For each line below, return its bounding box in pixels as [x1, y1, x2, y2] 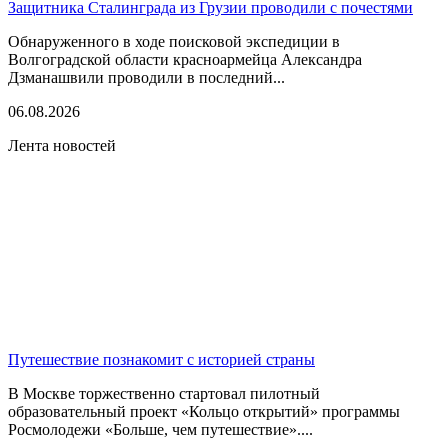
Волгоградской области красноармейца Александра [8, 50, 362, 68]
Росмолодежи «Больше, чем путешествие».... [8, 420, 313, 438]
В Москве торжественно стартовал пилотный [8, 384, 320, 402]
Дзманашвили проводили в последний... [8, 68, 285, 86]
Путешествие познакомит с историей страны [8, 350, 315, 368]
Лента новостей [8, 136, 116, 154]
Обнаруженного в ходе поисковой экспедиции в [8, 32, 340, 50]
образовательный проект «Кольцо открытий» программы [8, 402, 400, 420]
